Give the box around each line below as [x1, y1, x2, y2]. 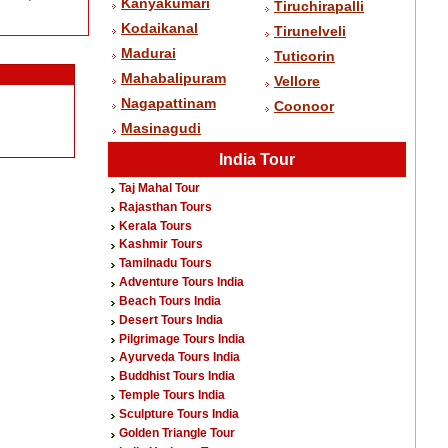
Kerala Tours [119, 218, 192, 233]
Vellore [274, 73, 320, 89]
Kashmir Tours [119, 237, 203, 252]
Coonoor [274, 98, 334, 114]
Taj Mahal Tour [119, 181, 200, 195]
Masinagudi [121, 120, 201, 136]
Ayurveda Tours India [119, 350, 240, 365]
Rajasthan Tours [119, 199, 212, 214]
